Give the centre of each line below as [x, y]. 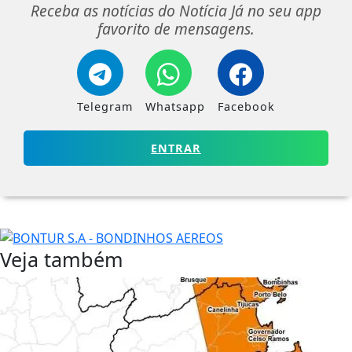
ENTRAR [176, 148]
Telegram [105, 106]
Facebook [246, 106]
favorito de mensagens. [176, 29]
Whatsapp [175, 106]
